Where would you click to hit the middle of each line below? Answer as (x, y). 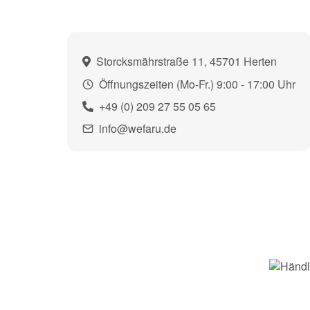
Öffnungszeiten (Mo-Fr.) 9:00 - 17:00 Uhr (195, 84)
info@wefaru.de (137, 129)
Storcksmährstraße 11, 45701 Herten (185, 62)
